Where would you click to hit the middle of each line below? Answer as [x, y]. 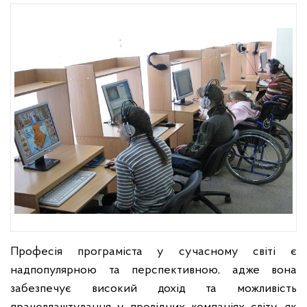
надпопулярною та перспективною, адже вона [153, 270]
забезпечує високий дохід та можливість [153, 289]
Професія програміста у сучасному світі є [153, 252]
